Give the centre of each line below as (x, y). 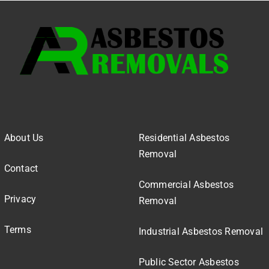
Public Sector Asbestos (189, 262)
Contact (21, 168)
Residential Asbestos (184, 138)
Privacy (20, 199)
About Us (24, 138)
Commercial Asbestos (186, 184)
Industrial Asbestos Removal (201, 231)
